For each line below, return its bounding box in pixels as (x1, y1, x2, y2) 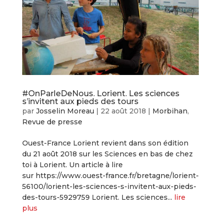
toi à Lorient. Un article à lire (22, 160, 123, 170)
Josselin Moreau (36, 107, 94, 116)
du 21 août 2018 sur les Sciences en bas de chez (22, 149, 193, 159)
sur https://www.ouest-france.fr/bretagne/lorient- (22, 171, 199, 181)
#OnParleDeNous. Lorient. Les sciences (22, 89, 180, 99)
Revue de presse (22, 117, 82, 127)
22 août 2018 (100, 107, 146, 116)
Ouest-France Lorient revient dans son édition (22, 139, 188, 148)
